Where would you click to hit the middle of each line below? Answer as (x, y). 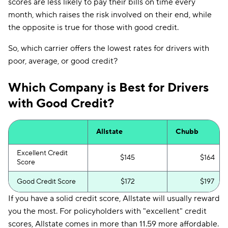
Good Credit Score (46, 182)
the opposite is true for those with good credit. (93, 27)
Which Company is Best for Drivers (108, 88)
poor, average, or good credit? (63, 61)
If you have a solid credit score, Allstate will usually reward (114, 198)
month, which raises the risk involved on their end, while (110, 15)
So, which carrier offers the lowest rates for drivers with (109, 48)
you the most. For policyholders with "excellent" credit (107, 211)
